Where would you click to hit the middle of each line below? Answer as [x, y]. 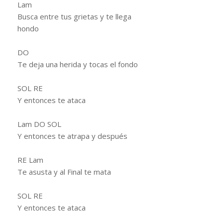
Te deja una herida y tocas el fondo [78, 64]
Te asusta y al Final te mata [64, 171]
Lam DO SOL [39, 124]
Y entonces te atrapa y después [72, 136]
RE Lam [30, 160]
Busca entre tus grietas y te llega [74, 16]
